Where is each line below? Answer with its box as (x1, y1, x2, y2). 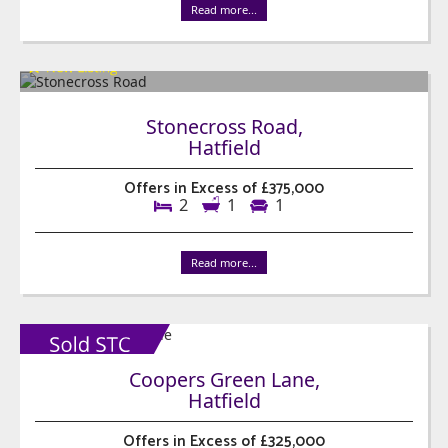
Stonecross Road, (145, 113, 303, 140)
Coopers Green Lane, (128, 366, 320, 393)
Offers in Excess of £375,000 (124, 176, 324, 201)
